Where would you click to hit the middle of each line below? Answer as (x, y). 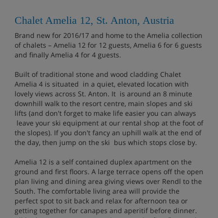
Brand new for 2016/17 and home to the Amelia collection (109, 35)
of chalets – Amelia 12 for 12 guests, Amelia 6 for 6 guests (108, 45)
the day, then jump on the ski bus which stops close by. (107, 142)
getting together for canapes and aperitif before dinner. (106, 210)
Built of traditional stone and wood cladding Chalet (98, 74)
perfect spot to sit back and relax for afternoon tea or (101, 200)
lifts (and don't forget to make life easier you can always (105, 113)
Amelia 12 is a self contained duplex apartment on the (103, 162)
